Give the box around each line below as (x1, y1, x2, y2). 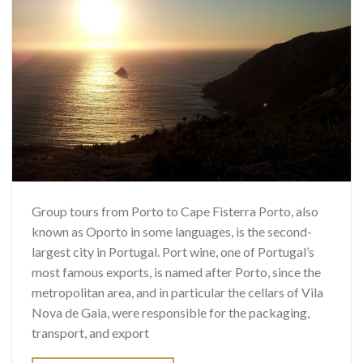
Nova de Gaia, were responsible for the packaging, (32, 304, 310, 320)
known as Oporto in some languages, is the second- (32, 223, 312, 239)
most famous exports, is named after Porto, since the (32, 263, 321, 280)
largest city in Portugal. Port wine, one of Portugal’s (32, 243, 314, 259)
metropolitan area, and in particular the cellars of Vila (32, 284, 323, 300)
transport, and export (32, 324, 149, 340)
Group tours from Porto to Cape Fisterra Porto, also (32, 203, 318, 219)
